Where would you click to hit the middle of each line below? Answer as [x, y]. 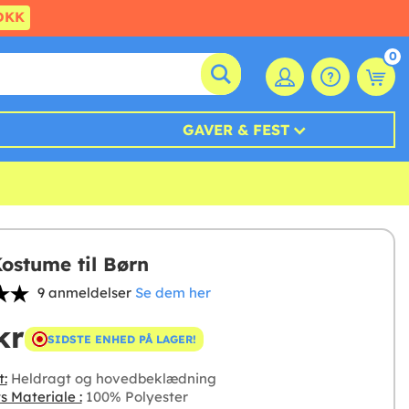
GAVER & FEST [236, 130]
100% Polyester [135, 397]
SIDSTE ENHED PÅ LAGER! [121, 339]
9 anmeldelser [84, 293]
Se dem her [173, 293]
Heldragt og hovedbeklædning [111, 379]
